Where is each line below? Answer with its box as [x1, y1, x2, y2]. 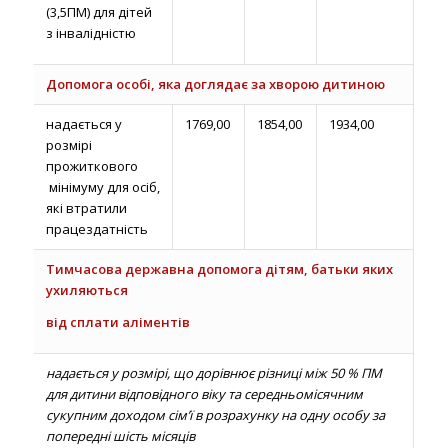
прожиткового [45, 156, 138, 175]
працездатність [45, 219, 148, 238]
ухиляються [45, 280, 128, 299]
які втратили [45, 198, 127, 217]
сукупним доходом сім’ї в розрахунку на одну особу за [45, 405, 385, 424]
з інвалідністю [45, 23, 136, 42]
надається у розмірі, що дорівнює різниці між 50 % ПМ [45, 363, 382, 382]
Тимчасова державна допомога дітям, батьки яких [45, 259, 393, 278]
